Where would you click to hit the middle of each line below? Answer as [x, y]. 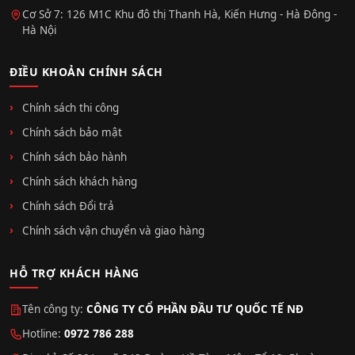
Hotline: [43, 333]
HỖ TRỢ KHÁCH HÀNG [74, 273]
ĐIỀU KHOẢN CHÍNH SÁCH [86, 71]
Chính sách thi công [71, 107]
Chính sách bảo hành [74, 157]
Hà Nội [39, 30]
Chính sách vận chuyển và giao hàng [113, 230]
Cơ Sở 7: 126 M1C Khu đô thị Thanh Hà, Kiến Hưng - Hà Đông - [179, 14]
